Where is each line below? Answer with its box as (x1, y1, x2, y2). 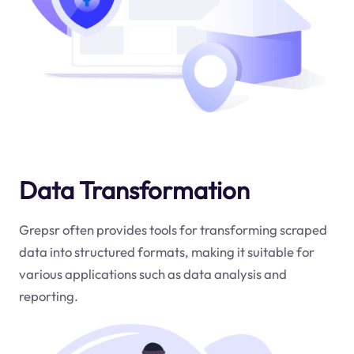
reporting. (18, 287, 78, 304)
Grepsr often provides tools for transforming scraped (18, 220, 327, 238)
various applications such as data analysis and (18, 265, 287, 282)
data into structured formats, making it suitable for (18, 243, 314, 260)
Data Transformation (18, 174, 250, 205)
